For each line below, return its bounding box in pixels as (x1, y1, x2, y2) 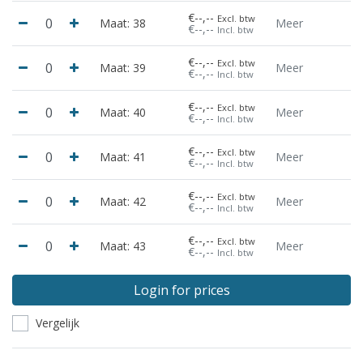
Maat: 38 (100, 15, 147, 31)
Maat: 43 (100, 237, 147, 254)
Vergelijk (36, 314, 79, 331)
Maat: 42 (100, 193, 147, 209)
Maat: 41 (100, 148, 147, 164)
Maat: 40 (100, 104, 147, 120)
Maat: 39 (100, 59, 147, 75)
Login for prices (133, 280, 230, 299)
